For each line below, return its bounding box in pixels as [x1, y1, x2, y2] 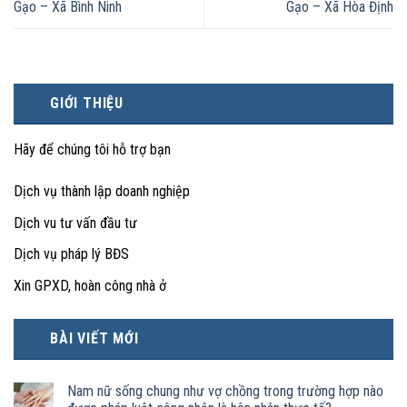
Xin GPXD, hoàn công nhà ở [14, 276, 166, 294]
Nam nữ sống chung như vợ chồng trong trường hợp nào [67, 382, 383, 400]
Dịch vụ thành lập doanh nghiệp [14, 183, 190, 201]
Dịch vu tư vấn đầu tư [14, 213, 137, 232]
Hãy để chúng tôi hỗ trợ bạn [14, 141, 171, 159]
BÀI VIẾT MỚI [50, 329, 139, 347]
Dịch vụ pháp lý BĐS [14, 245, 129, 263]
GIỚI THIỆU [50, 94, 124, 113]
